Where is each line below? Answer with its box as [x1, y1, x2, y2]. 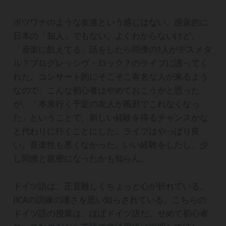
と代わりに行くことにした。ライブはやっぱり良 [13, 126, 200, 137]
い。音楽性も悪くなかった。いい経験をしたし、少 [13, 140, 208, 151]
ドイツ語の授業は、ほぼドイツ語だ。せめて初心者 [13, 208, 208, 219]
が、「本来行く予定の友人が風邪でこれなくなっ [13, 99, 200, 110]
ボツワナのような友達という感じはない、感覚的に [13, 17, 208, 28]
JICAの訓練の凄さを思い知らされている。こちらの [13, 195, 206, 206]
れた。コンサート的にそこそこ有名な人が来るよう [13, 72, 208, 83]
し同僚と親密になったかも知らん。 [13, 153, 149, 164]
